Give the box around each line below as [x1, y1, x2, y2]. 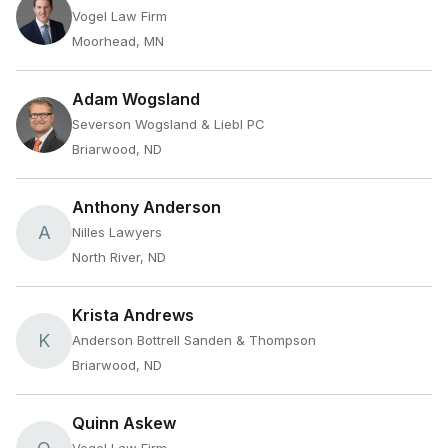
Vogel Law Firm [72, 8, 167, 24]
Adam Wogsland [72, 89, 200, 109]
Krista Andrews [72, 305, 194, 325]
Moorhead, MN [72, 33, 164, 49]
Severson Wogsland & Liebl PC [72, 116, 265, 132]
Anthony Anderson [72, 197, 221, 217]
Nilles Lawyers [72, 224, 162, 240]
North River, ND [72, 249, 166, 265]
